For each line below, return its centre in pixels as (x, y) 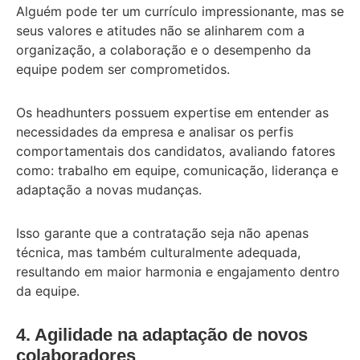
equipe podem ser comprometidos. (123, 69)
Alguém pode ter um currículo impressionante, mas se (180, 11)
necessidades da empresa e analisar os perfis (155, 131)
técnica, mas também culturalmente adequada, (158, 252)
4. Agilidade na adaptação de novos (162, 334)
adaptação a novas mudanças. (111, 189)
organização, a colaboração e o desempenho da (164, 49)
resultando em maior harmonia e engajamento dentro (178, 271)
